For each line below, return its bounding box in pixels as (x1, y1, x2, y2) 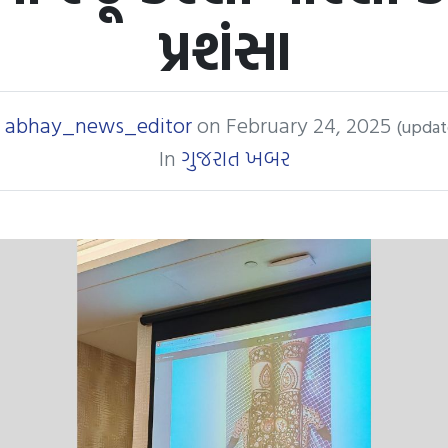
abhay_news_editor (5, 108, 192, 141)
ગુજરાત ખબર (180, 141, 290, 174)
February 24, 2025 (226, 108, 396, 141)
